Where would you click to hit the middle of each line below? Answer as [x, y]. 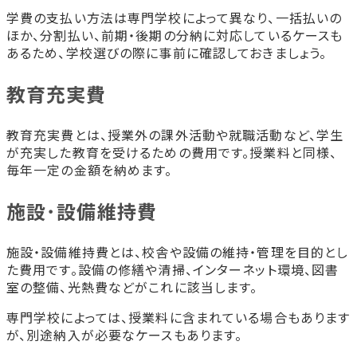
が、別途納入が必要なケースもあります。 [125, 334]
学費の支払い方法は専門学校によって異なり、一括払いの [175, 17]
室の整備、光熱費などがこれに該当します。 [132, 286]
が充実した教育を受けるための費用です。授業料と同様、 [172, 152]
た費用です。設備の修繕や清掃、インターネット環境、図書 [173, 269]
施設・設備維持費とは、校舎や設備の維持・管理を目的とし [178, 251]
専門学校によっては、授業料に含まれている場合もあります [178, 317]
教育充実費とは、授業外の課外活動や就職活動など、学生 [175, 134]
